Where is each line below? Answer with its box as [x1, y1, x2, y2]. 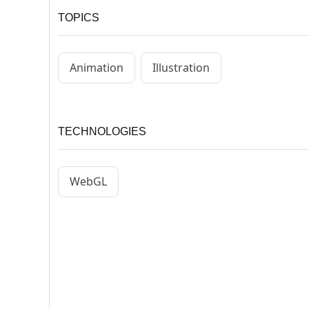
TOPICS [58, 11, 99, 23]
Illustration [152, 60, 210, 76]
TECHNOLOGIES [58, 125, 146, 137]
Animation [70, 60, 123, 76]
